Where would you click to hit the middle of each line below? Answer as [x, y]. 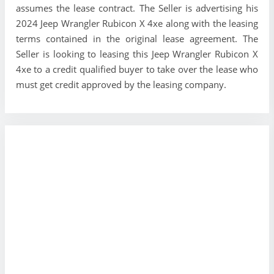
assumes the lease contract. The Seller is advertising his [137, 8]
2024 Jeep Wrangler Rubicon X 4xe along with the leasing [137, 23]
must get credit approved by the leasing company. [121, 84]
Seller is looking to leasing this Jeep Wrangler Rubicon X [137, 54]
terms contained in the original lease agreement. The [137, 38]
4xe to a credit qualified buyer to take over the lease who [137, 69]
